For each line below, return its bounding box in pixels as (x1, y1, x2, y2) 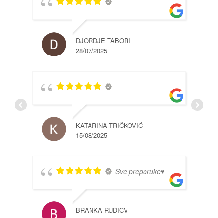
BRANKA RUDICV (76, 205, 128, 215)
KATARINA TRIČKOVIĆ (76, 121, 143, 130)
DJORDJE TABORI (76, 36, 130, 46)
